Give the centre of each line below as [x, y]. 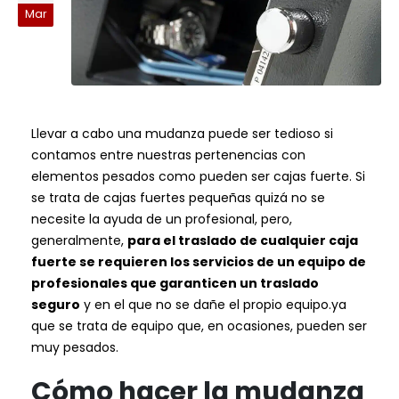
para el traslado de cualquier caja [243, 240]
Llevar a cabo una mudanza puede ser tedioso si [182, 133]
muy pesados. [75, 347]
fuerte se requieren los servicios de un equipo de [199, 261]
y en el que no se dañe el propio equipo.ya [213, 304]
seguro [56, 304]
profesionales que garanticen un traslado [175, 283]
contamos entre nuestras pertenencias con [168, 155]
